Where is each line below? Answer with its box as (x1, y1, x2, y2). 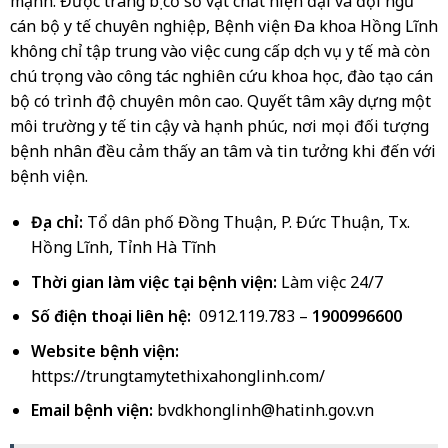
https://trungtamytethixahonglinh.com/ (30, 364, 325, 387)
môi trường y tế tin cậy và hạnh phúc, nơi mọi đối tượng (9, 115, 429, 138)
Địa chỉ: (30, 210, 83, 233)
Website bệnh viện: (30, 339, 179, 362)
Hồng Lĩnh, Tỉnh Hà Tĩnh (30, 235, 216, 258)
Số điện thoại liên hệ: (30, 305, 195, 328)
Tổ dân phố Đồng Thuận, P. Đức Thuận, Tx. (82, 210, 410, 233)
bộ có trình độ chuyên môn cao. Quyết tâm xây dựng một (9, 90, 431, 113)
